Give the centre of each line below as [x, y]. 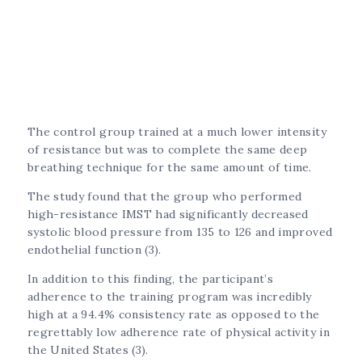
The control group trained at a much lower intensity [177, 131]
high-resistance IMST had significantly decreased [168, 214]
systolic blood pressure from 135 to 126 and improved [180, 232]
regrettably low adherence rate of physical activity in [179, 332]
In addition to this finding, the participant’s [151, 278]
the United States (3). [88, 349]
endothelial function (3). [97, 249]
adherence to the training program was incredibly [170, 296]
